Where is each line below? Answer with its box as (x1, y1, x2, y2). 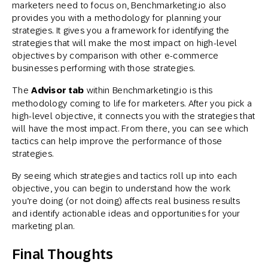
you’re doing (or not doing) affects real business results (12, 196, 240, 206)
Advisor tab (31, 85, 84, 96)
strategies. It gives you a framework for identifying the (12, 25, 230, 35)
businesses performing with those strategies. (12, 63, 195, 73)
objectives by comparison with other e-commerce (12, 50, 219, 60)
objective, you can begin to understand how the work (12, 183, 231, 193)
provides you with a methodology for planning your (12, 13, 222, 23)
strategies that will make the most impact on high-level (12, 38, 237, 48)
